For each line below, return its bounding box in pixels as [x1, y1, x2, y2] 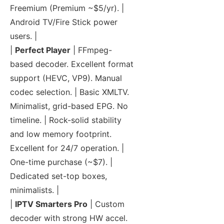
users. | [10, 31, 37, 41]
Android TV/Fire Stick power [10, 17, 117, 27]
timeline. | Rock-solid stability [10, 115, 121, 125]
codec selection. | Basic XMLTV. [10, 87, 129, 97]
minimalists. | [10, 185, 59, 195]
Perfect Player [15, 45, 70, 55]
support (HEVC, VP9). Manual [10, 73, 122, 83]
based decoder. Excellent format [10, 59, 133, 69]
